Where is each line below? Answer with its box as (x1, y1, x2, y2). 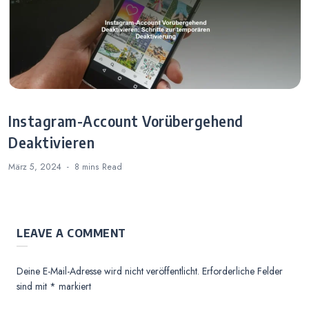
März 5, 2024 (8, 161, 61, 174)
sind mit (17, 279, 50, 294)
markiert (56, 279, 91, 294)
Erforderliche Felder (202, 264, 283, 279)
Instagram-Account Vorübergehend (8, 112, 243, 131)
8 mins (74, 161, 102, 174)
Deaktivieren (8, 134, 94, 152)
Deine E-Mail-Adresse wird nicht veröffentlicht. (17, 264, 199, 279)
